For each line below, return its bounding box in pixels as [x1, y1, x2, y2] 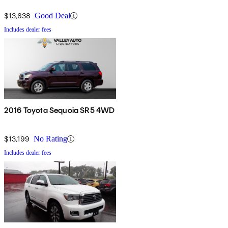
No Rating [34, 134, 67, 144]
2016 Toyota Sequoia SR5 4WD [4, 105, 115, 116]
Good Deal [35, 11, 70, 20]
